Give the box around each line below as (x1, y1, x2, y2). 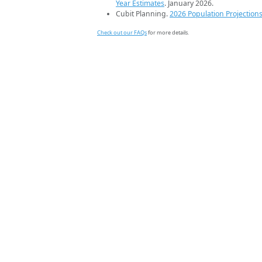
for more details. (147, 29, 189, 37)
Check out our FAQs (97, 29, 147, 37)
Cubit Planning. (116, 9, 170, 19)
